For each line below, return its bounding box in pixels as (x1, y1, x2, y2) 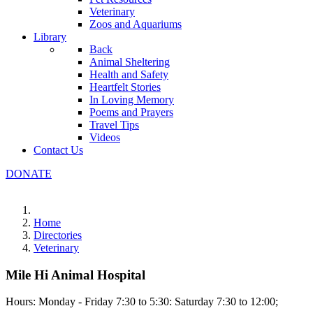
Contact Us (34, 144, 83, 156)
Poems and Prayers (89, 106, 173, 118)
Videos (89, 131, 120, 143)
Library (34, 31, 66, 43)
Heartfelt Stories (89, 81, 161, 93)
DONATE (6, 168, 52, 180)
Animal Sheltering (89, 56, 170, 68)
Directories (34, 229, 82, 241)
